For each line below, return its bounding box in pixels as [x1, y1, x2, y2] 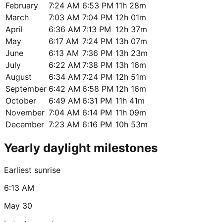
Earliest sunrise [4, 165, 60, 175]
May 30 [4, 200, 32, 211]
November [5, 107, 45, 117]
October [5, 95, 36, 106]
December [5, 119, 44, 129]
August [5, 71, 32, 82]
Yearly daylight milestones [4, 140, 158, 155]
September [5, 83, 47, 94]
